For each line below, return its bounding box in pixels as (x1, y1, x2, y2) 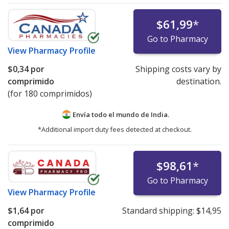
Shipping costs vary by (135, 63, 221, 75)
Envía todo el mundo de (71, 110, 151, 119)
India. (151, 110, 169, 119)
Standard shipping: (122, 204, 196, 216)
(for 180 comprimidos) (8, 88, 92, 99)
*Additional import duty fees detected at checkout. (37, 124, 192, 134)
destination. (176, 76, 221, 87)
